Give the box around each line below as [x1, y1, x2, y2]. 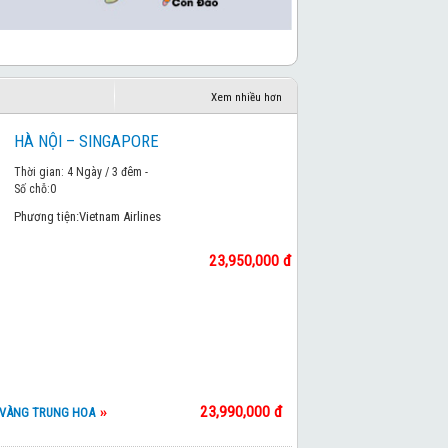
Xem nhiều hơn [211, 91, 282, 104]
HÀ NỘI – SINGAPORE [14, 131, 159, 151]
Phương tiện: [14, 209, 79, 224]
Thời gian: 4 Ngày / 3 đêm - [14, 165, 148, 179]
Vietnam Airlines [79, 209, 161, 224]
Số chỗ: [14, 182, 50, 196]
